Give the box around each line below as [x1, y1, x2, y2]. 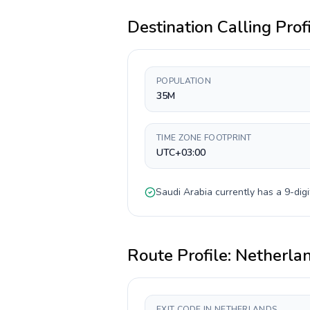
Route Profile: [127, 244, 235, 266]
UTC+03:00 [156, 146, 206, 159]
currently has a [212, 185, 284, 199]
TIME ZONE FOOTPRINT [156, 132, 252, 143]
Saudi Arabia [156, 185, 212, 199]
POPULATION [156, 75, 211, 86]
